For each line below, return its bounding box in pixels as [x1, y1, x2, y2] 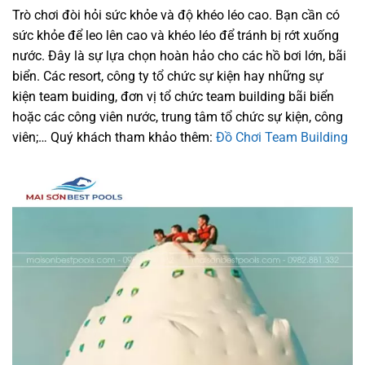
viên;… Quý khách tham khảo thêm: [12, 130, 216, 146]
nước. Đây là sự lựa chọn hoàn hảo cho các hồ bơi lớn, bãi [12, 48, 346, 64]
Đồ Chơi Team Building [216, 130, 348, 146]
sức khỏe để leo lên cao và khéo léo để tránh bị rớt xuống [12, 28, 339, 44]
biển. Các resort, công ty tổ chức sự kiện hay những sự [12, 68, 323, 85]
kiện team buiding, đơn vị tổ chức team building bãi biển [12, 89, 334, 105]
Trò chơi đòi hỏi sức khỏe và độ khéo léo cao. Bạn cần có [12, 7, 340, 24]
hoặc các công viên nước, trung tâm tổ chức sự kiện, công [12, 109, 343, 125]
